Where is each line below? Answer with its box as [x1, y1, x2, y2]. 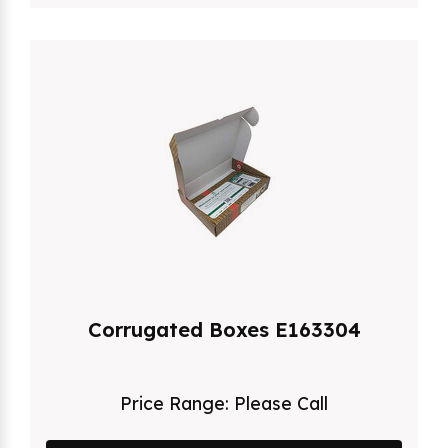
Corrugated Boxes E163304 [87, 316, 361, 342]
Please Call [234, 391, 328, 414]
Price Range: [120, 391, 234, 414]
